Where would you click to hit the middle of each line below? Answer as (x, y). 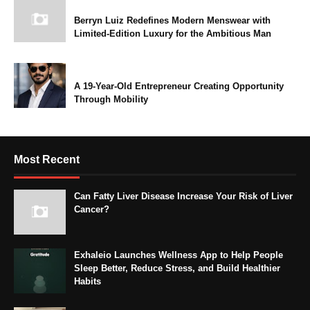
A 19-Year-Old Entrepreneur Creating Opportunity (179, 86)
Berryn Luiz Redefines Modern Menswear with (172, 20)
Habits (88, 281)
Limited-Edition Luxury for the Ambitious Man (173, 33)
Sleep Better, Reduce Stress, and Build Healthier (177, 268)
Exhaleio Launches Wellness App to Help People (179, 255)
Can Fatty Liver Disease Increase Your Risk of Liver (183, 196)
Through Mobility (111, 99)
